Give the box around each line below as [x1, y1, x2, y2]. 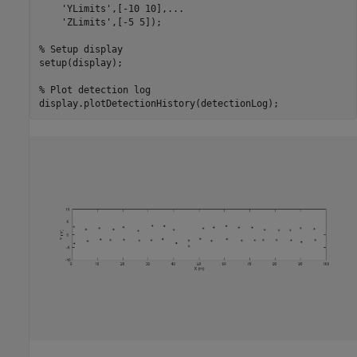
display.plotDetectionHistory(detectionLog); [38, 97, 279, 109]
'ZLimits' [61, 16, 112, 28]
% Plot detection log [38, 84, 151, 96]
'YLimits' [61, 2, 112, 14]
